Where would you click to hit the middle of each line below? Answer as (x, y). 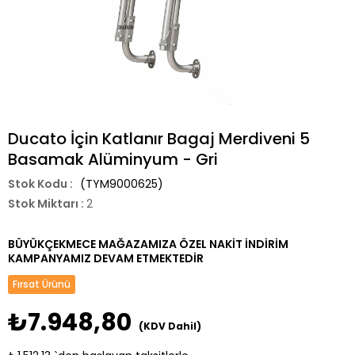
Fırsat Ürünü (42, 284)
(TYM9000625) (120, 184)
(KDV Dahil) (170, 326)
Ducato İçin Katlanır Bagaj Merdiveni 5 (159, 139)
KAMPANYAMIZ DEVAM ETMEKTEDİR (106, 258)
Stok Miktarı (43, 204)
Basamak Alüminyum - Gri (113, 159)
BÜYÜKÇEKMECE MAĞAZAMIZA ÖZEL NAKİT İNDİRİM (148, 244)
